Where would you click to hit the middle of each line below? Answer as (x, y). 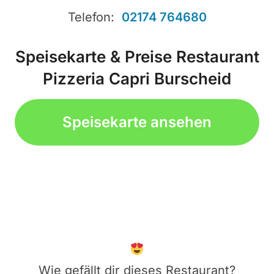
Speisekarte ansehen (137, 122)
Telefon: (94, 17)
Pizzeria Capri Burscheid (137, 79)
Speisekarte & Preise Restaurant (137, 57)
